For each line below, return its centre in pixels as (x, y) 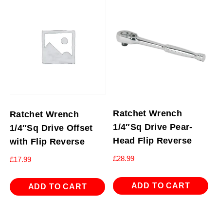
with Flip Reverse (47, 142)
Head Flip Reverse (153, 141)
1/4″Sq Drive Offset (51, 128)
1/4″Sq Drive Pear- (153, 127)
